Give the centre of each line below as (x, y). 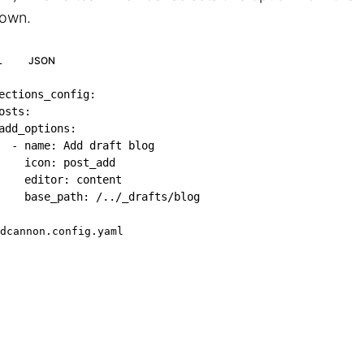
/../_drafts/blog (145, 197)
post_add (86, 162)
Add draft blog (106, 145)
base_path (54, 197)
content (96, 180)
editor (44, 180)
